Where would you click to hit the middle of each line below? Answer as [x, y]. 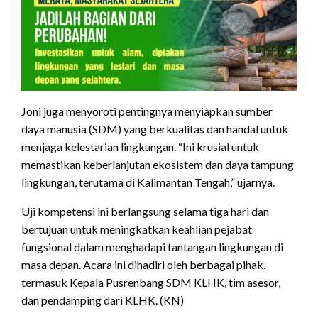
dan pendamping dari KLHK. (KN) [103, 300]
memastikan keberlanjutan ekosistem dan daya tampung [158, 164]
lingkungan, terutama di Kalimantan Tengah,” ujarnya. [148, 182]
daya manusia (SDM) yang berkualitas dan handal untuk [155, 128]
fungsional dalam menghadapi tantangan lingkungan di [152, 246]
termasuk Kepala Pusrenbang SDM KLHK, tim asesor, [151, 282]
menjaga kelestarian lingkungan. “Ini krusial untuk [140, 146]
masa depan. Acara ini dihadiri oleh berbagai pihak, [143, 264]
